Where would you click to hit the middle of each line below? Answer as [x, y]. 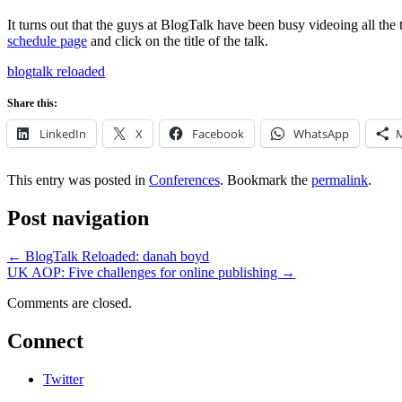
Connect [45, 341]
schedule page [47, 41]
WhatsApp [321, 134]
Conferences [184, 180]
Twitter [63, 380]
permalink [340, 180]
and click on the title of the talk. [178, 41]
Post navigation [78, 218]
